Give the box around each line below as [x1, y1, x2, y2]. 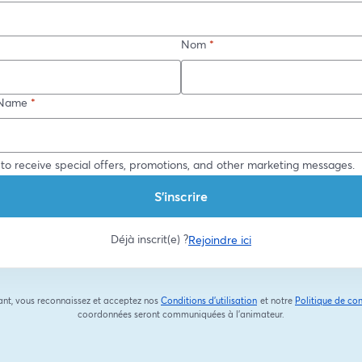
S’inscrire [154, 187, 208, 204]
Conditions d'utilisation [161, 295, 257, 306]
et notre [258, 295, 295, 306]
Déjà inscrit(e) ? [111, 231, 188, 246]
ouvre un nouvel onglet [257, 304, 345, 314]
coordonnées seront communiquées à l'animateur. [78, 309, 284, 320]
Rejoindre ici [188, 231, 251, 247]
